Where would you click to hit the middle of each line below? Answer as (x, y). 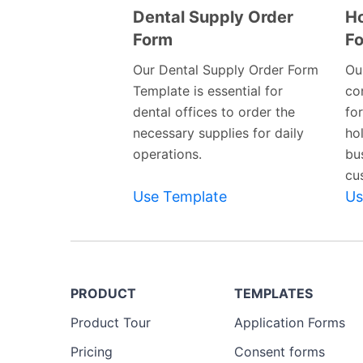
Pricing (92, 352)
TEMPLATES (273, 294)
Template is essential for (208, 91)
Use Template (180, 197)
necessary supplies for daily (218, 133)
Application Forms (290, 323)
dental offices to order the (214, 112)
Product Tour (111, 323)
